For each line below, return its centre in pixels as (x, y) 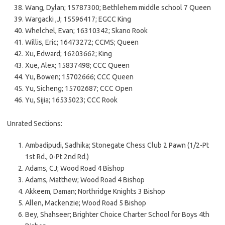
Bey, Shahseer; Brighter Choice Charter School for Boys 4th (117, 214)
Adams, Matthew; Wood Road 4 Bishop (85, 180)
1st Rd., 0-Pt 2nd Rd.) (57, 156)
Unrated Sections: (35, 123)
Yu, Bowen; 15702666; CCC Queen (79, 77)
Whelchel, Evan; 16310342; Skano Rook (86, 30)
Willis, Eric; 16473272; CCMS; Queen (82, 42)
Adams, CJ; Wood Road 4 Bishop (75, 168)
